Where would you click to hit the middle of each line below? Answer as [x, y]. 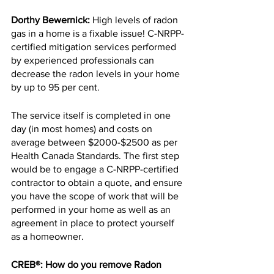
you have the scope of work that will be [96, 196]
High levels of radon [135, 20]
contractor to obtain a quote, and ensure [98, 183]
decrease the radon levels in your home [97, 74]
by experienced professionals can [84, 61]
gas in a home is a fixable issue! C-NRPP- [98, 34]
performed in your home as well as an [92, 210]
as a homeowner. [47, 237]
